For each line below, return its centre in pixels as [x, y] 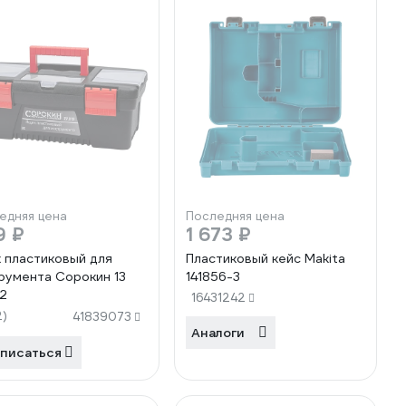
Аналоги [218, 333]
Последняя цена [235, 216]
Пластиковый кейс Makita [266, 258]
